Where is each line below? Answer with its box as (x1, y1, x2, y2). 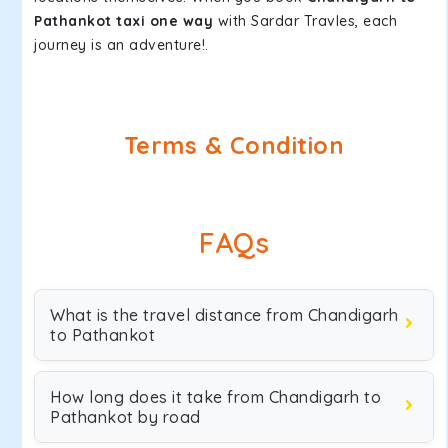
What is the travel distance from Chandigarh (50, 305, 399, 325)
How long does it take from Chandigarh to (50, 387, 381, 407)
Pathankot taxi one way (34, 12, 213, 30)
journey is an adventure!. (34, 36, 209, 54)
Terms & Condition (123, 131, 345, 160)
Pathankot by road (50, 407, 201, 427)
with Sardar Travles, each (213, 12, 397, 30)
